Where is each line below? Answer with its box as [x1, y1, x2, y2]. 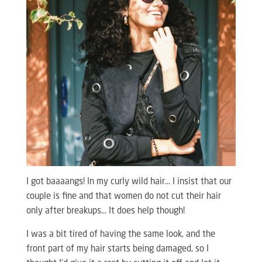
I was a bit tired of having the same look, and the [26, 230, 215, 239]
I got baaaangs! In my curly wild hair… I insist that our [26, 178, 232, 187]
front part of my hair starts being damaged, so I [26, 245, 209, 254]
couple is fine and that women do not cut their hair [26, 192, 221, 201]
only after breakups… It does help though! [26, 207, 185, 216]
